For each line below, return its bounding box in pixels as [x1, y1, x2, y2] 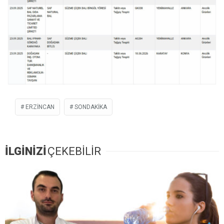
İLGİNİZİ [5, 145, 46, 158]
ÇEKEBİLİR [47, 145, 101, 158]
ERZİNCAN [25, 103, 54, 111]
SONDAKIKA [74, 103, 107, 111]
